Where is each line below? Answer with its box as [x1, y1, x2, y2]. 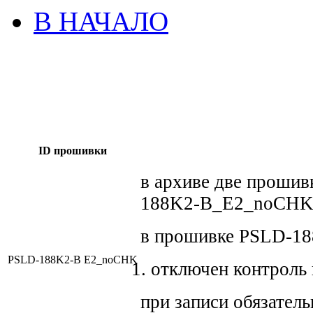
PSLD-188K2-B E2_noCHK [8, 253, 138, 265]
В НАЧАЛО [34, 6, 168, 36]
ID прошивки [38, 144, 107, 156]
